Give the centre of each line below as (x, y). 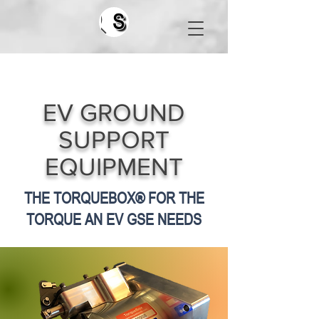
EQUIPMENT (114, 167)
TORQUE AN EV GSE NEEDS (114, 219)
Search (150, 22)
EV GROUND (114, 113)
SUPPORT (114, 140)
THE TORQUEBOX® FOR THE (114, 198)
